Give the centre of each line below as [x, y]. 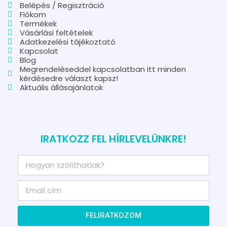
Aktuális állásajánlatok [61, 87]
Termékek [38, 23]
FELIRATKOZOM [113, 216]
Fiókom [33, 14]
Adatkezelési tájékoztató [67, 42]
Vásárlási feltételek [56, 32]
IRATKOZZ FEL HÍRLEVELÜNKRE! [113, 139]
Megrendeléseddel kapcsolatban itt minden [103, 69]
